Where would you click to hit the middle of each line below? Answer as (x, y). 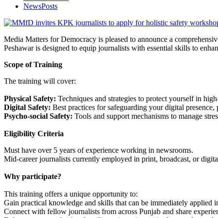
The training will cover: (40, 81)
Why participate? (33, 176)
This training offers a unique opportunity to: (71, 194)
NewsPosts (40, 6)
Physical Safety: (30, 98)
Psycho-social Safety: (38, 116)
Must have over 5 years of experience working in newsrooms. (99, 150)
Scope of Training (33, 64)
